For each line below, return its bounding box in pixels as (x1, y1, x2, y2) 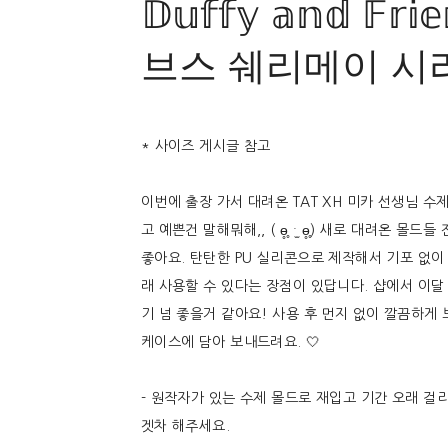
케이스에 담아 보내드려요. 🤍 (140, 334, 321, 349)
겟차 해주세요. (140, 418, 231, 433)
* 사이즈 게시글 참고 (140, 138, 271, 153)
